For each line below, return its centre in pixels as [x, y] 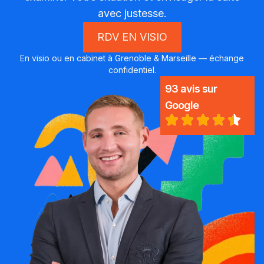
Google [182, 105]
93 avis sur [191, 88]
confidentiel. [132, 70]
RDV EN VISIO [132, 37]
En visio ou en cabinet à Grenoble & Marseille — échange [132, 58]
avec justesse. [132, 13]
